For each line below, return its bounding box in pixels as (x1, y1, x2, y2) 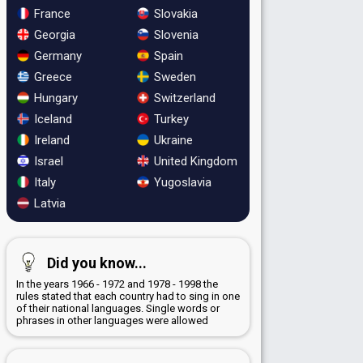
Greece (31, 69, 72, 84)
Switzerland (150, 90, 216, 105)
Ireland (31, 132, 70, 147)
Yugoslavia (150, 174, 211, 190)
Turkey (150, 111, 189, 126)
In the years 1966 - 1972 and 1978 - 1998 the (16, 277, 218, 290)
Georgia (31, 27, 75, 42)
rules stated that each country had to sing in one (16, 289, 240, 302)
